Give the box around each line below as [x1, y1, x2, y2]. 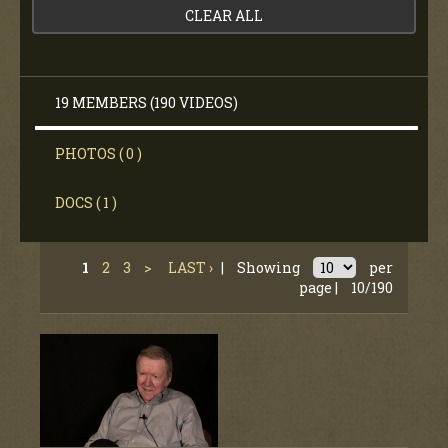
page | [299, 277, 341, 297]
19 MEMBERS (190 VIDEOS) [55, 92, 238, 112]
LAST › [168, 257, 213, 277]
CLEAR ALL [185, 5, 263, 25]
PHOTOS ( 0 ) [55, 143, 142, 163]
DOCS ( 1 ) [55, 192, 117, 212]
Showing [237, 257, 300, 277]
